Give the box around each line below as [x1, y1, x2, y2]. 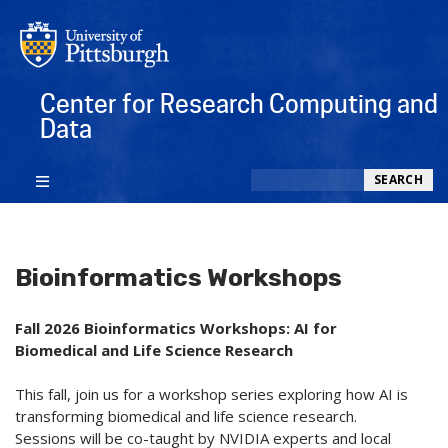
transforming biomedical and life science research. [15, 406, 357, 427]
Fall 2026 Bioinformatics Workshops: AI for [15, 318, 337, 339]
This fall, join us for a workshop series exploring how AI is [15, 384, 408, 405]
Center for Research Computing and [40, 88, 438, 119]
